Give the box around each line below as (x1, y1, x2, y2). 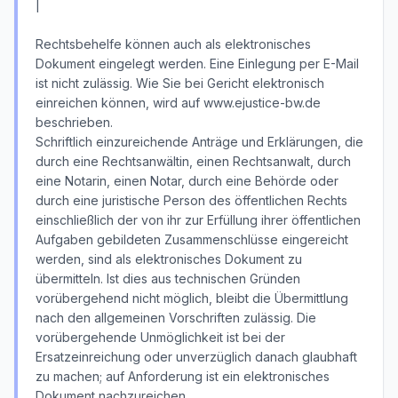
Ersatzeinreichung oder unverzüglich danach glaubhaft (36, 349, 357, 364)
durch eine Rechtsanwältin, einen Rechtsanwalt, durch (36, 154, 351, 169)
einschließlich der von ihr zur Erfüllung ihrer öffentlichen (36, 212, 361, 227)
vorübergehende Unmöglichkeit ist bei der (36, 330, 285, 345)
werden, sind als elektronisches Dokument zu (36, 251, 302, 267)
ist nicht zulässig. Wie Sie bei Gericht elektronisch (36, 76, 324, 91)
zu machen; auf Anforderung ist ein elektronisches (36, 369, 330, 384)
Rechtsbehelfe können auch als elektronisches (36, 36, 311, 52)
